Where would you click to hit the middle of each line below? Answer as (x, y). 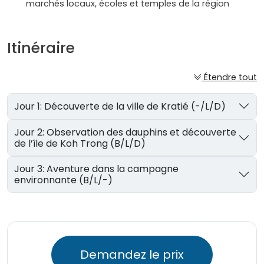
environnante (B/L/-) (64, 180)
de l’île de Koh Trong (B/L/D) (80, 143)
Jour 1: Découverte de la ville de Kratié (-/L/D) (135, 106)
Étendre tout (230, 77)
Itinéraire (41, 48)
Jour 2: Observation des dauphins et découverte (31, 132)
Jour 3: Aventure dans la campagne (31, 169)
